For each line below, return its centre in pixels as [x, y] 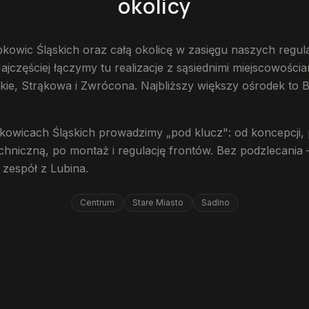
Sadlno [215, 202]
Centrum [97, 202]
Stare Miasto [158, 202]
